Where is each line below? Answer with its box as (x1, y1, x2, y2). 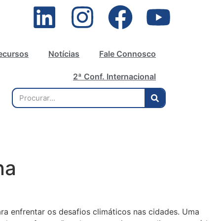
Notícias (48, 49, 79, 59)
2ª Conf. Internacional (73, 72, 156, 81)
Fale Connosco (99, 49, 156, 59)
